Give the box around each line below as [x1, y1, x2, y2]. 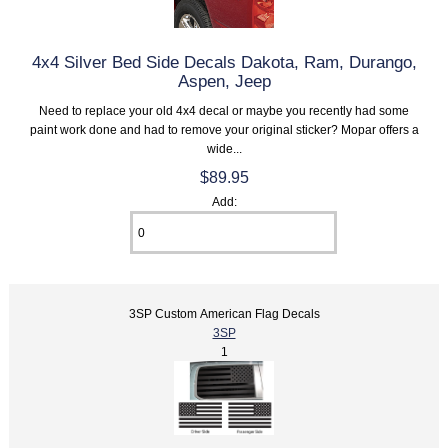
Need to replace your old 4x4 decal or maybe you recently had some [39, 104, 409, 118]
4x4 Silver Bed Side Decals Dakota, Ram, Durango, [31, 52, 417, 73]
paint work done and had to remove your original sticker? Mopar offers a [29, 123, 419, 137]
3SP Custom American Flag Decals [128, 307, 320, 321]
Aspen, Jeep [177, 71, 271, 92]
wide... [206, 142, 242, 156]
